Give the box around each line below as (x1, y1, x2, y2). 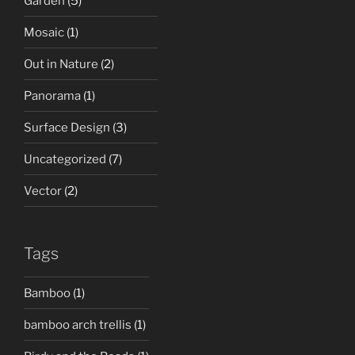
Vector (24, 183, 62, 198)
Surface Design (24, 120, 110, 135)
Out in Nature (24, 56, 98, 71)
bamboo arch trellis (24, 317, 132, 332)
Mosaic (24, 25, 64, 40)
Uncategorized (24, 151, 106, 166)
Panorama (24, 88, 81, 103)
